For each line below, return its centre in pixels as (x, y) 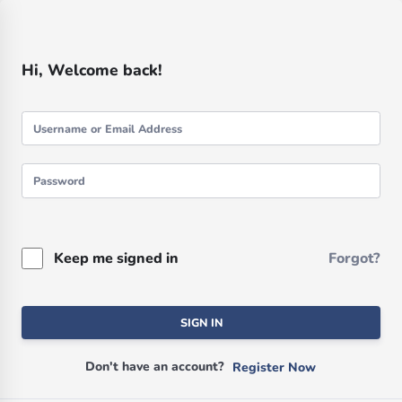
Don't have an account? (158, 367)
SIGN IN (201, 322)
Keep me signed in (116, 258)
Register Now (274, 368)
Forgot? (354, 259)
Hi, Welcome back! (92, 70)
